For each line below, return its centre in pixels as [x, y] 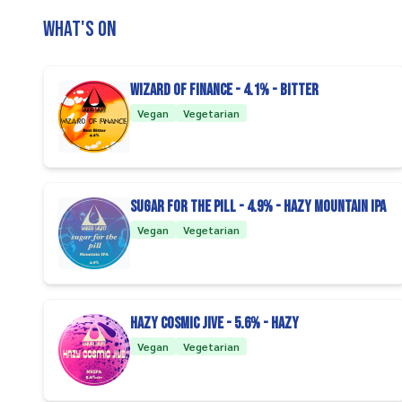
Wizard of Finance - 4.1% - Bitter [224, 90]
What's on [80, 29]
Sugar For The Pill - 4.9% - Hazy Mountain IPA [258, 207]
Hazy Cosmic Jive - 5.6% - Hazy [214, 323]
